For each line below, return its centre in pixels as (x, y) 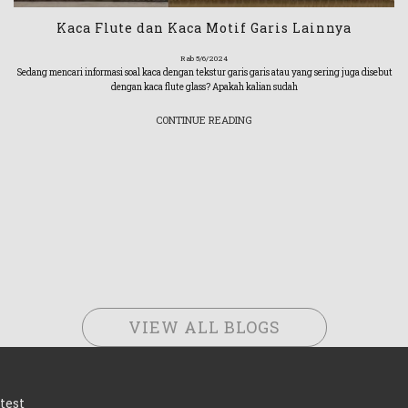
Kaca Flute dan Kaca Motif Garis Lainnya (204, 28)
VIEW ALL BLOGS (204, 326)
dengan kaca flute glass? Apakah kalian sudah (204, 87)
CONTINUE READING (204, 120)
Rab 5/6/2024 (204, 59)
